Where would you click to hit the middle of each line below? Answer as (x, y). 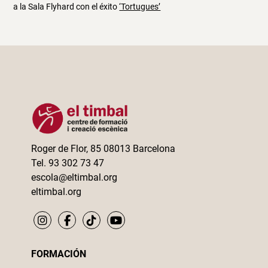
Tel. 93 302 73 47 (68, 163)
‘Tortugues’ (140, 7)
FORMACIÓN (59, 254)
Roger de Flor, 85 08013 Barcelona (103, 149)
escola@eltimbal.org (74, 178)
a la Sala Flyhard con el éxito (66, 7)
